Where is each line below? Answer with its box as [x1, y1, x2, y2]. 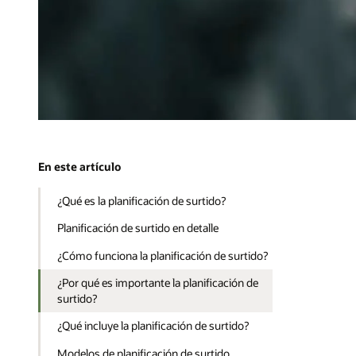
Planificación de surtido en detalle [57, 220, 219, 236]
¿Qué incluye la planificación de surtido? [57, 318, 250, 334]
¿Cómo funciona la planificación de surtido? [57, 247, 269, 263]
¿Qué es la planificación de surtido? [57, 193, 226, 209]
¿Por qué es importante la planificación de [57, 275, 259, 291]
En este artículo [38, 159, 121, 175]
